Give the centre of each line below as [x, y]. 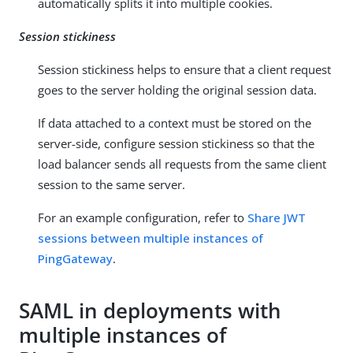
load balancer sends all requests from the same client [182, 163]
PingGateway [75, 258]
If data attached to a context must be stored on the [175, 123]
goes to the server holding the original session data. [177, 89]
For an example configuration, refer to [143, 217]
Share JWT [277, 217]
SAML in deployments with [150, 311]
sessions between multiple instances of [150, 238]
